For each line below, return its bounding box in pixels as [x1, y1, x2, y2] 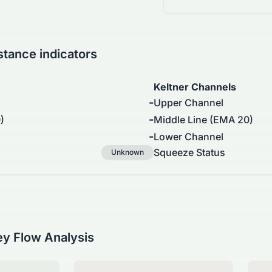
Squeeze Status [154, 146, 225, 159]
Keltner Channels [154, 81, 236, 93]
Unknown [111, 148, 144, 157]
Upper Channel [154, 97, 223, 109]
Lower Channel [154, 131, 223, 143]
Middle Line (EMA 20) [154, 114, 253, 126]
